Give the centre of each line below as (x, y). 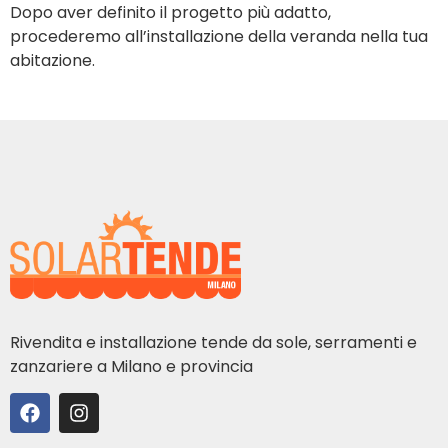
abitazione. (52, 60)
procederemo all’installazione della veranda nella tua (219, 36)
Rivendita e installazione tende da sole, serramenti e (213, 342)
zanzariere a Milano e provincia (133, 366)
